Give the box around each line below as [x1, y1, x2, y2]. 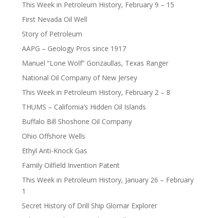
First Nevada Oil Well [21, 14, 87, 24]
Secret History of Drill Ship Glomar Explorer [21, 200, 157, 210]
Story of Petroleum [21, 29, 82, 38]
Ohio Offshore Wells [21, 131, 85, 141]
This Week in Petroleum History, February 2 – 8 [21, 87, 170, 97]
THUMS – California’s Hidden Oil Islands [21, 102, 146, 111]
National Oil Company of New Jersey [21, 73, 137, 82]
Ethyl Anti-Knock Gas [21, 145, 87, 155]
